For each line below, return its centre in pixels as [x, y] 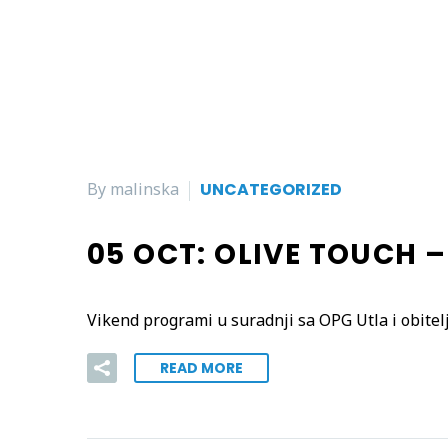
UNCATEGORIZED [271, 190]
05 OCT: [151, 254]
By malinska [133, 189]
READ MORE [201, 367]
